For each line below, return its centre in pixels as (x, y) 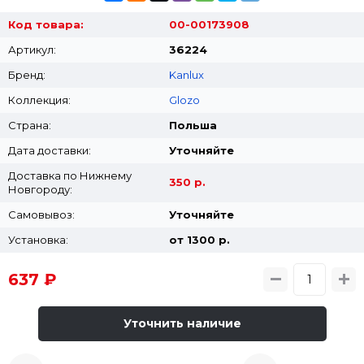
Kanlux (186, 74)
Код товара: (46, 24)
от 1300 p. (199, 239)
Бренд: (27, 74)
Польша (193, 125)
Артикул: (32, 49)
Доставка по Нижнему (70, 175)
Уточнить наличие (182, 323)
